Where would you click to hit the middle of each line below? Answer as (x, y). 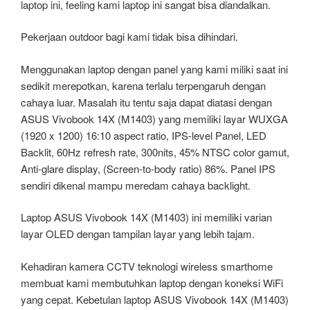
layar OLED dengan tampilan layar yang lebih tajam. (138, 234)
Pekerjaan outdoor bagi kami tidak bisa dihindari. (129, 37)
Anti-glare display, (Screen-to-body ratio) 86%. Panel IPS (148, 168)
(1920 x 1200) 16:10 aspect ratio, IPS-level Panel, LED (144, 135)
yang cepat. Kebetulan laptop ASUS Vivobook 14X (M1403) (155, 299)
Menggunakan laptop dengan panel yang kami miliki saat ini (154, 69)
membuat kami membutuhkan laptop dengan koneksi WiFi (152, 282)
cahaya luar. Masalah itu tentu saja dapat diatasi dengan (146, 102)
